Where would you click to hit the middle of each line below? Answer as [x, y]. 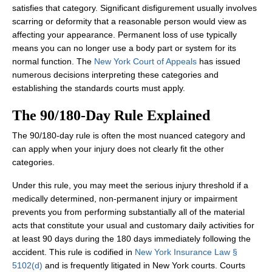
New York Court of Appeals [145, 61]
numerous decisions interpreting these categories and [115, 75]
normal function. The [53, 61]
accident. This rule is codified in [73, 252]
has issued [219, 61]
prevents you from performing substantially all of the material [128, 212]
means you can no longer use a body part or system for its [124, 48]
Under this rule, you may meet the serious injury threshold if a [130, 185]
